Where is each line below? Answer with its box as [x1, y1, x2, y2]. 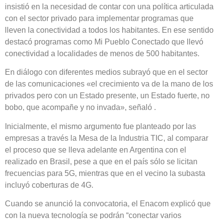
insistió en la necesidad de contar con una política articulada [5, 2, 214, 11]
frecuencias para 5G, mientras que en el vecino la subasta [5, 169, 205, 177]
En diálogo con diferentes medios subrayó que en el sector [5, 68, 208, 77]
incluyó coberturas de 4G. [5, 180, 93, 189]
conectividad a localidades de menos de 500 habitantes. [5, 49, 199, 58]
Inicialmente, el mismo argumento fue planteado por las [5, 122, 196, 131]
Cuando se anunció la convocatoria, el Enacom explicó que [5, 199, 211, 208]
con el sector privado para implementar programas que [5, 14, 194, 22]
